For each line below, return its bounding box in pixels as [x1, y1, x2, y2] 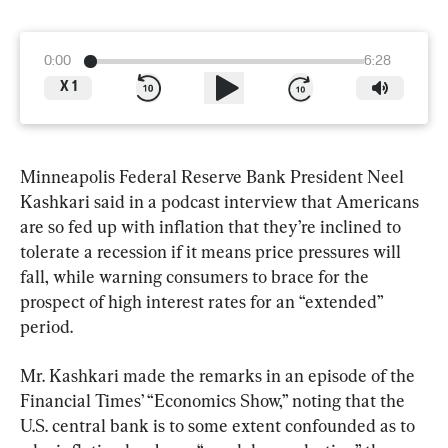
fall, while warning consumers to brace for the [20, 265, 373, 287]
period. [20, 315, 73, 337]
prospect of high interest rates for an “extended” [20, 290, 387, 312]
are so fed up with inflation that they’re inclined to [20, 215, 405, 237]
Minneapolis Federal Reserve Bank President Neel [20, 165, 408, 187]
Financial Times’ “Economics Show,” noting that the [20, 389, 409, 411]
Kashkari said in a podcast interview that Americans [20, 190, 423, 212]
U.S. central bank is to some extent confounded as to [20, 414, 419, 436]
